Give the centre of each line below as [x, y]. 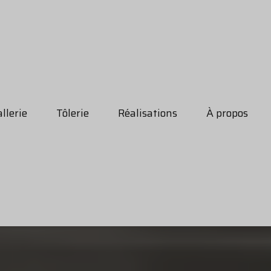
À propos [227, 113]
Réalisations [147, 113]
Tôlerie [72, 113]
